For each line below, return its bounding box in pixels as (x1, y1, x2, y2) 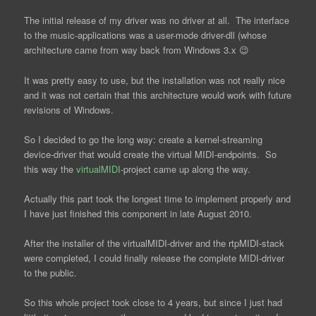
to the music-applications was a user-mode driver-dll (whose (24, 28, 267, 42)
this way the (24, 162, 77, 176)
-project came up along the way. (121, 162, 251, 176)
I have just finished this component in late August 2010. (24, 206, 253, 220)
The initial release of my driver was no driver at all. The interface (24, 13, 290, 28)
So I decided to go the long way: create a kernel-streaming (24, 132, 263, 146)
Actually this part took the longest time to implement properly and (24, 191, 291, 205)
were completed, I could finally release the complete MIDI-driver (24, 250, 285, 265)
